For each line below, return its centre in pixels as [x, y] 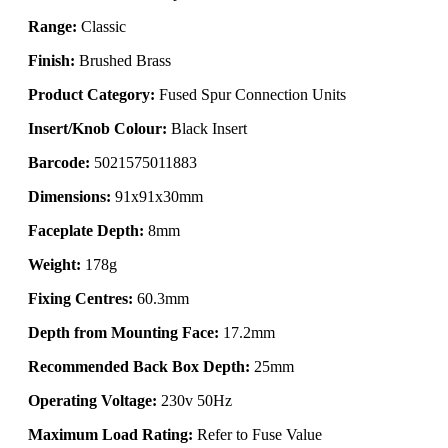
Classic [101, 26]
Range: [52, 26]
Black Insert [207, 128]
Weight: [54, 264]
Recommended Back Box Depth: [139, 366]
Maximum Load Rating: [110, 434]
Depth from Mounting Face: [123, 332]
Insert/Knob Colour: [97, 128]
